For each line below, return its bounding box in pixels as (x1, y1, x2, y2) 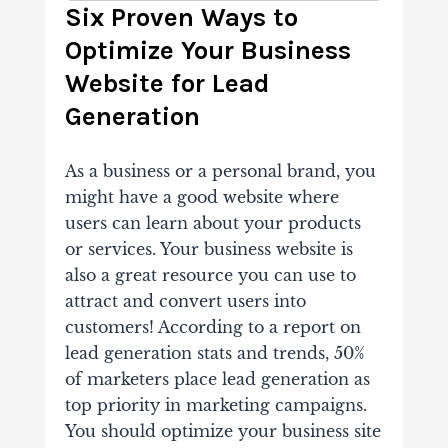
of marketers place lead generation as (64, 369, 370, 389)
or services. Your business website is (64, 239, 353, 259)
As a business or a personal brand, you (64, 161, 376, 181)
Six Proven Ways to (64, 2, 298, 33)
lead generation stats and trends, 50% (64, 343, 365, 363)
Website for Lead (64, 68, 270, 99)
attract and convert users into (64, 291, 306, 311)
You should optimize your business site (64, 421, 381, 441)
